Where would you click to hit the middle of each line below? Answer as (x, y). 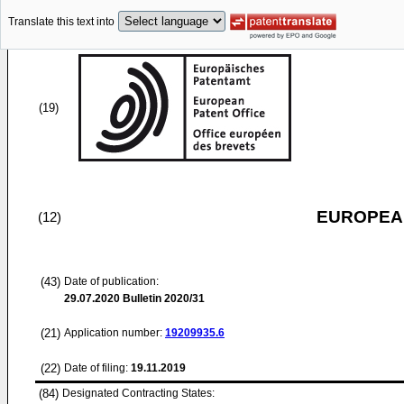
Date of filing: (96, 368)
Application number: (115, 333)
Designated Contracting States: (138, 393)
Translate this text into (61, 22)
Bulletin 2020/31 (162, 298)
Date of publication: (111, 281)
